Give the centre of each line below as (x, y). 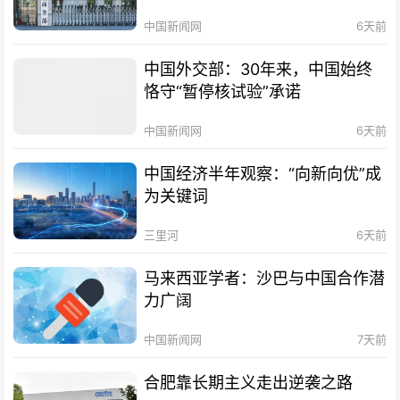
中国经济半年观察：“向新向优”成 (263, 173)
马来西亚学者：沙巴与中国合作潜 (265, 278)
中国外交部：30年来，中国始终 (258, 69)
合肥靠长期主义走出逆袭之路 (249, 383)
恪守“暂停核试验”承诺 (223, 91)
